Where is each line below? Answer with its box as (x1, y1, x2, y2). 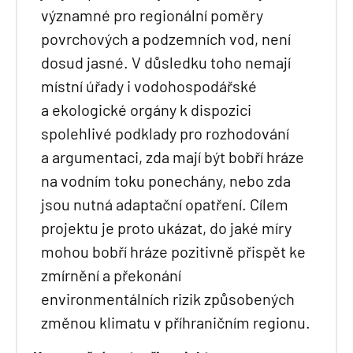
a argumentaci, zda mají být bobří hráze (41, 147, 304, 166)
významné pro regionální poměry (41, 5, 263, 24)
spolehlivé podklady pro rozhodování (41, 123, 289, 143)
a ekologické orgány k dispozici (41, 99, 251, 119)
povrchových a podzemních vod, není (41, 28, 291, 48)
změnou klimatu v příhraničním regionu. (41, 312, 310, 332)
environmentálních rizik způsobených (41, 288, 295, 308)
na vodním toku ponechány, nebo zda (41, 170, 291, 190)
